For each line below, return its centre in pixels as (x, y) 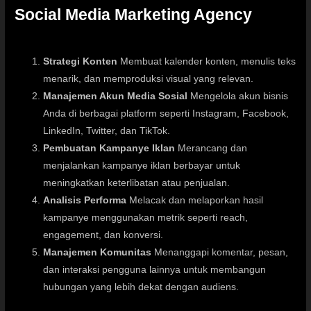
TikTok (154, 131)
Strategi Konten (81, 62)
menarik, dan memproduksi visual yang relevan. (149, 79)
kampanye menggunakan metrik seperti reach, (146, 218)
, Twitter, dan (110, 131)
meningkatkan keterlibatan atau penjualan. (137, 183)
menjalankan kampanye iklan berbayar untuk (142, 166)
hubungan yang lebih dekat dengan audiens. (141, 287)
